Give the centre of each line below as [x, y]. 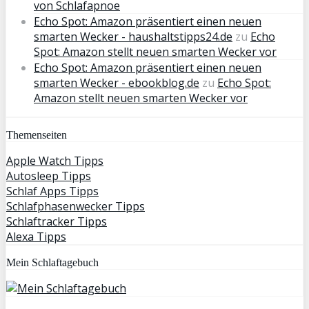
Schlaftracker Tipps [57, 221]
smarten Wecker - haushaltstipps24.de [133, 36]
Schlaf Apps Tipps [52, 191]
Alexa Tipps [36, 236]
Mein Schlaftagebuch [52, 262]
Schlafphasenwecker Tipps [76, 206]
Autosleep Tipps [49, 176]
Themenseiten [37, 134]
